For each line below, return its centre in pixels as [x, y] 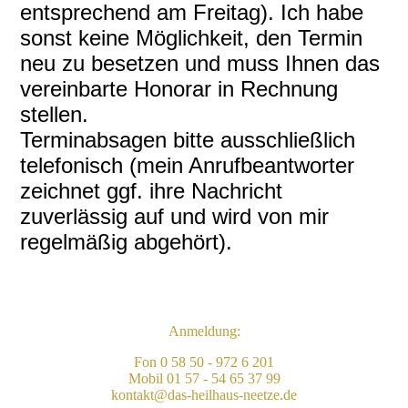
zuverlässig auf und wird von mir [175, 217]
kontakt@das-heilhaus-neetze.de [204, 395]
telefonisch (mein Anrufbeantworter [188, 166]
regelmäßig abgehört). [127, 242]
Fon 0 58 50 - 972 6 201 [204, 362]
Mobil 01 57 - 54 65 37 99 [204, 379]
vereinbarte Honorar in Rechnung [179, 89]
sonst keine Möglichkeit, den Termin [192, 38]
